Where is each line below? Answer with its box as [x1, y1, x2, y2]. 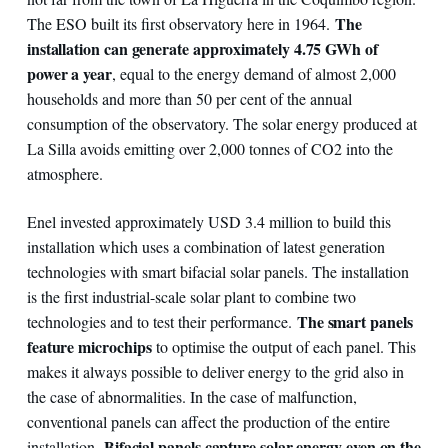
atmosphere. [26, 162, 103, 184]
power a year [26, 61, 112, 85]
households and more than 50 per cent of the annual [26, 87, 352, 109]
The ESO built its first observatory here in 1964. [26, 12, 335, 34]
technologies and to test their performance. [26, 310, 297, 332]
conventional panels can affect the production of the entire [26, 410, 390, 432]
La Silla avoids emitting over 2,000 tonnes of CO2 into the [26, 137, 393, 159]
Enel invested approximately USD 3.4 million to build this [26, 210, 391, 232]
